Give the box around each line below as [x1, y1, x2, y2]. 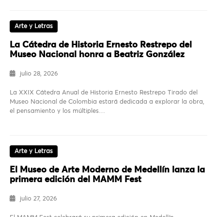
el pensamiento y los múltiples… [10, 108, 105, 115]
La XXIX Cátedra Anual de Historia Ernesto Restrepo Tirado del [10, 90, 198, 96]
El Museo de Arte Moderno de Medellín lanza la [10, 166, 205, 175]
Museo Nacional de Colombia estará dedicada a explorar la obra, [10, 99, 204, 106]
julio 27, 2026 [20, 196, 57, 202]
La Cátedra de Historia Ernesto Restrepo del [10, 41, 192, 50]
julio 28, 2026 [20, 71, 58, 77]
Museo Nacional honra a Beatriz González [10, 50, 185, 60]
